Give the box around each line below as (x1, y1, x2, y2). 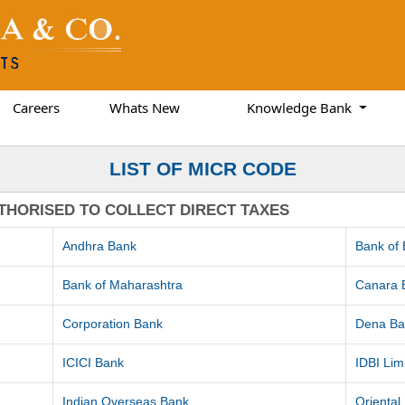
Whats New (108, 99, 180, 117)
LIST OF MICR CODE (108, 158, 297, 179)
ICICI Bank (62, 355, 125, 370)
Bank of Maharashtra (62, 278, 184, 292)
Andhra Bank (62, 239, 137, 253)
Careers (12, 99, 60, 117)
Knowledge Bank (247, 99, 356, 117)
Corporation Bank (62, 316, 164, 331)
